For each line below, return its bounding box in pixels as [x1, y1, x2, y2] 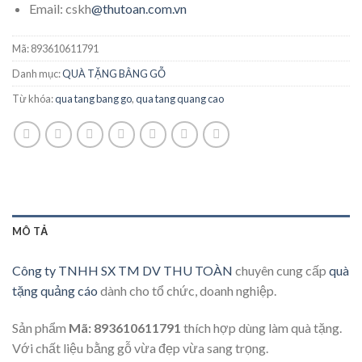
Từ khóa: [12, 92, 55, 106]
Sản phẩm [12, 319, 66, 335]
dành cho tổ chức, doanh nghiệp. [98, 282, 276, 298]
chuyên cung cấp [233, 262, 329, 278]
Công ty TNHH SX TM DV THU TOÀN [12, 262, 233, 278]
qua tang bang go [55, 92, 132, 106]
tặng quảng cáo [12, 282, 98, 298]
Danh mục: [12, 67, 62, 81]
